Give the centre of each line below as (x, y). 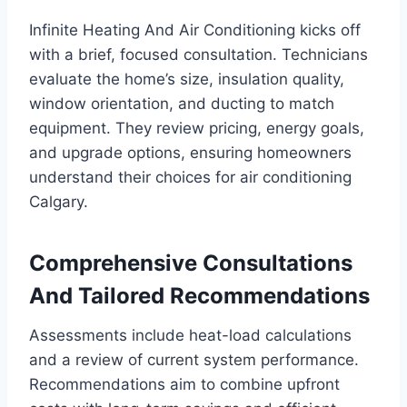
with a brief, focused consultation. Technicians (199, 54)
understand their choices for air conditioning (190, 177)
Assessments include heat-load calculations (190, 335)
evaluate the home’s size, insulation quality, (187, 79)
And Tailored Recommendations (199, 295)
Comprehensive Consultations (191, 263)
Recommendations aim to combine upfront (184, 384)
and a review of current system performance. (194, 359)
